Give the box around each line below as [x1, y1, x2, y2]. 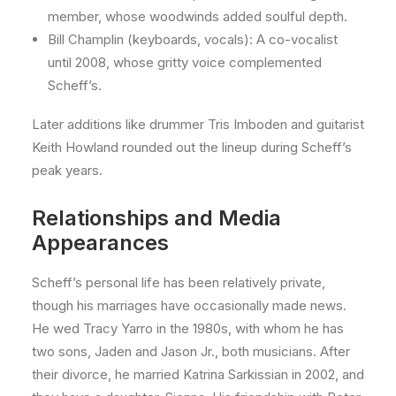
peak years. [32, 162, 103, 179]
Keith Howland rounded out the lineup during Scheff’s [32, 139, 352, 156]
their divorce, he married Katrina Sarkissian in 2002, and [32, 366, 364, 383]
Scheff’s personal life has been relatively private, [32, 274, 325, 291]
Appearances [32, 230, 169, 255]
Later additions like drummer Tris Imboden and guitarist [32, 116, 364, 133]
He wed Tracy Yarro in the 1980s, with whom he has [32, 320, 344, 337]
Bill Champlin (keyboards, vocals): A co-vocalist [48, 31, 338, 48]
